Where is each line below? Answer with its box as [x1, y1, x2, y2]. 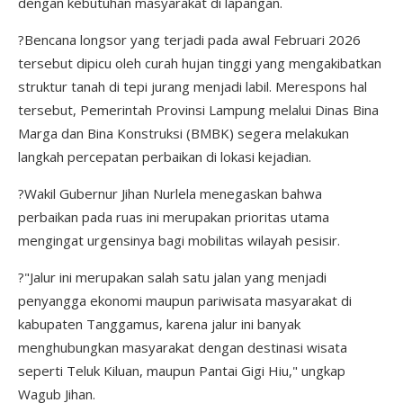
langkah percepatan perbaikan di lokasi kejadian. [18, 147, 311, 166]
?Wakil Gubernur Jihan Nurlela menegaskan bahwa [18, 184, 322, 202]
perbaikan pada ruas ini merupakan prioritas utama [18, 207, 329, 226]
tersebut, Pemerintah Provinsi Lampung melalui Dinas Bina [18, 100, 379, 119]
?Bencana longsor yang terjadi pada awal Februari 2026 [18, 30, 361, 49]
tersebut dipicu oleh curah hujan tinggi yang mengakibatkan [18, 53, 381, 72]
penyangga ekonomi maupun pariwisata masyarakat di [18, 291, 352, 309]
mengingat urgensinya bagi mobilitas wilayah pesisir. [18, 230, 340, 249]
